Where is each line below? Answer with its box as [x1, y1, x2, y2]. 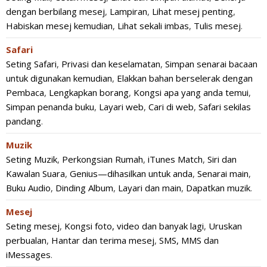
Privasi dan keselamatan [61, 58, 160, 70]
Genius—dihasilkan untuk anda [70, 167, 193, 179]
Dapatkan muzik [186, 182, 250, 194]
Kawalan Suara [6, 167, 65, 179]
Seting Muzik [6, 153, 57, 165]
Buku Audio [6, 182, 51, 194]
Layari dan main [118, 182, 181, 194]
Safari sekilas [198, 101, 251, 113]
